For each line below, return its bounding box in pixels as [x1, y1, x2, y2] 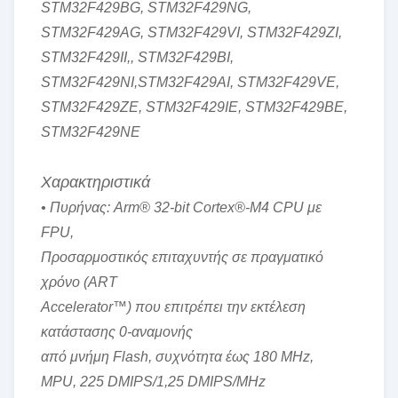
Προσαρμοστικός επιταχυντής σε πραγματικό [41, 250, 323, 265]
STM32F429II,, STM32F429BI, [41, 50, 234, 65]
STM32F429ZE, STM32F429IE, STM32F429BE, [41, 99, 347, 115]
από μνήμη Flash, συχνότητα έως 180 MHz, [41, 349, 314, 364]
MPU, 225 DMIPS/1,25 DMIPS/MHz [41, 374, 266, 389]
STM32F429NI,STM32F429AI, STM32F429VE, [41, 75, 339, 90]
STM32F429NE [41, 124, 140, 139]
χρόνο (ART [41, 275, 117, 290]
